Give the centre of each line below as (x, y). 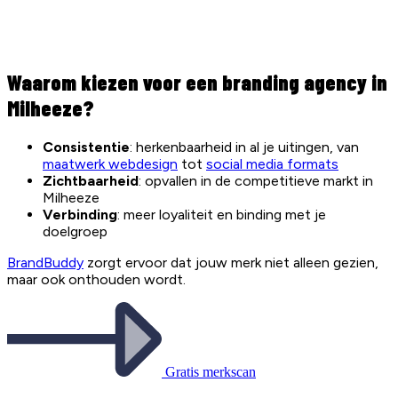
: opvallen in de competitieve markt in (256, 181)
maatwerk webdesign (110, 164)
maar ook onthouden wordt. (96, 280)
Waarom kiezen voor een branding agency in (197, 83)
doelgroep (75, 232)
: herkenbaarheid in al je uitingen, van (244, 147)
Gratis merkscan (211, 372)
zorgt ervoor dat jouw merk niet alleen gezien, (231, 263)
